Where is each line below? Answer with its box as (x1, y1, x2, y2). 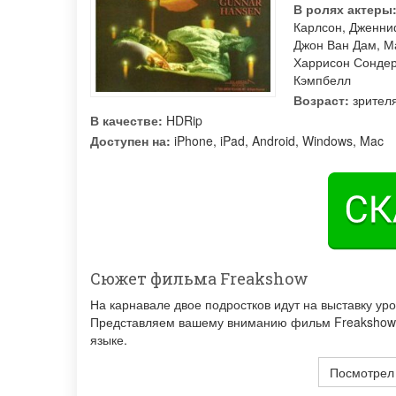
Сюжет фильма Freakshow (90, 268, 308, 289)
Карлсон (293, 18, 342, 35)
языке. (90, 331, 127, 348)
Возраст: (293, 91, 349, 109)
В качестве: (90, 111, 163, 129)
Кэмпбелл (293, 71, 351, 88)
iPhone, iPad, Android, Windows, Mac (171, 132, 384, 149)
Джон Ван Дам (293, 35, 377, 53)
